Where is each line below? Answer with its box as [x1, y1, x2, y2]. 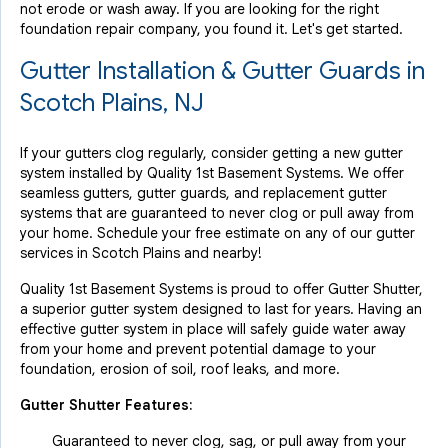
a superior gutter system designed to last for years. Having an [20, 300, 422, 318]
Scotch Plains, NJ [20, 88, 204, 118]
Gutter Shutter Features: [20, 396, 193, 414]
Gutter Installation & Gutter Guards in [20, 56, 425, 86]
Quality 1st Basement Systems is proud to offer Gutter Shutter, [20, 280, 423, 298]
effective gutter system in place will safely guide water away [20, 320, 406, 338]
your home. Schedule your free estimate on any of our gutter [20, 224, 415, 242]
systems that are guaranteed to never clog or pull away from [20, 204, 414, 222]
